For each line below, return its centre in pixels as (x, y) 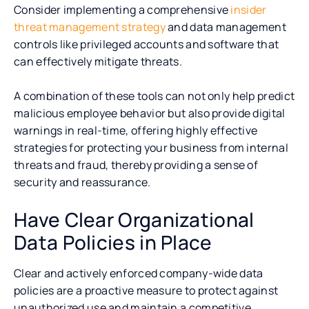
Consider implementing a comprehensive (122, 9)
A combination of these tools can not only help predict (154, 96)
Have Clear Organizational (134, 219)
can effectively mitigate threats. (98, 61)
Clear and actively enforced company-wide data (139, 273)
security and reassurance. (82, 182)
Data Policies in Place (113, 242)
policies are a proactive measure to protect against (146, 290)
